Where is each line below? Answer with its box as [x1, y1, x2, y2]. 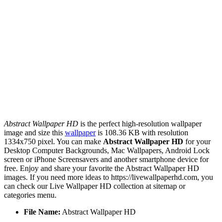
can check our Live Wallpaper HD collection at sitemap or [4, 182, 185, 191]
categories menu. [4, 191, 56, 200]
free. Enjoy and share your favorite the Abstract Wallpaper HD [4, 164, 199, 173]
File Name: [24, 208, 60, 217]
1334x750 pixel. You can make [4, 137, 103, 146]
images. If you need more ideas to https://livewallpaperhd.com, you [4, 173, 213, 182]
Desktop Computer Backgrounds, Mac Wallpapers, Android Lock [4, 146, 210, 155]
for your [183, 137, 211, 146]
